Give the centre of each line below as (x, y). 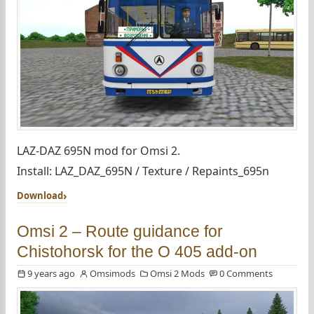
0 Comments (246, 274)
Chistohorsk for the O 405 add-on (137, 252)
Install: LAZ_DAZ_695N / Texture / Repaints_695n (143, 171)
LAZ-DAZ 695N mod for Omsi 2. (98, 151)
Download (40, 196)
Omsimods (112, 274)
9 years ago (51, 274)
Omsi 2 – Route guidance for (120, 232)
